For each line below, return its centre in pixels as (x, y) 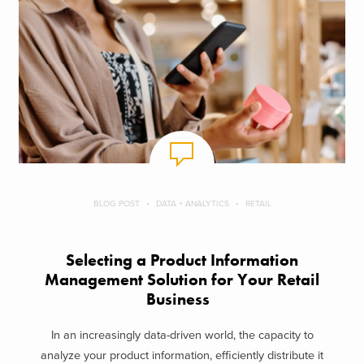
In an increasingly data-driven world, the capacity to (182, 336)
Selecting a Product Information (182, 260)
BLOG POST (116, 203)
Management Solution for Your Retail (182, 279)
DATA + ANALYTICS (192, 203)
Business (182, 299)
